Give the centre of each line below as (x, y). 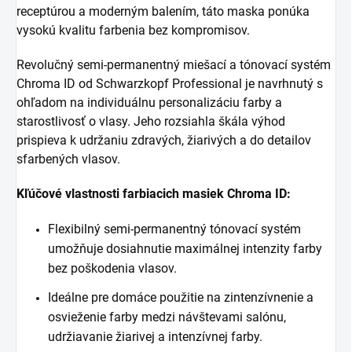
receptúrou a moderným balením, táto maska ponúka (163, 12)
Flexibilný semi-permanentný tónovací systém (174, 229)
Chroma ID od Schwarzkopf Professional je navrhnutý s (170, 84)
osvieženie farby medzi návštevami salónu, (167, 317)
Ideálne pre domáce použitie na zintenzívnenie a (181, 298)
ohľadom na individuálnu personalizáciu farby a (149, 103)
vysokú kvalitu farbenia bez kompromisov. (133, 31)
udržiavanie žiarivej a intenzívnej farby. (155, 337)
